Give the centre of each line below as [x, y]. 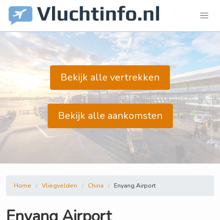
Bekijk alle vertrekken [110, 77]
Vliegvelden [60, 186]
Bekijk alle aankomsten [110, 116]
